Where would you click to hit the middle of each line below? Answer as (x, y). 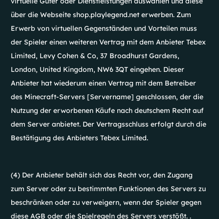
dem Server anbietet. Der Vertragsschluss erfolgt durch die (109, 124)
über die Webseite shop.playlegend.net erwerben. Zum (101, 15)
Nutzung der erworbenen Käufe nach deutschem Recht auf (108, 110)
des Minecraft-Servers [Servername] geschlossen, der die (107, 97)
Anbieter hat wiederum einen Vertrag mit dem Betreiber (104, 83)
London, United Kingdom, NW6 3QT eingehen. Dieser (98, 69)
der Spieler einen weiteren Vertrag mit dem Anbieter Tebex (109, 42)
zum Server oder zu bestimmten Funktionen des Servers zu (109, 189)
